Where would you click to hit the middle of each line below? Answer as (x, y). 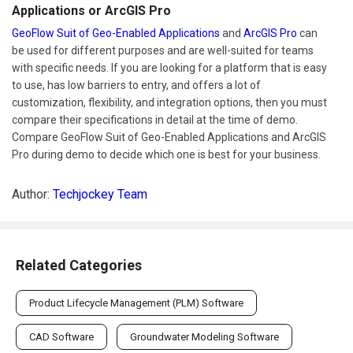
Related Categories (79, 265)
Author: (32, 194)
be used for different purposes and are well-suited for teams (163, 50)
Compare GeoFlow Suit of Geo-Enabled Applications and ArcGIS (169, 137)
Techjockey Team (100, 194)
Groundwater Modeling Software (204, 336)
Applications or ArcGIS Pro (91, 10)
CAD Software (61, 336)
